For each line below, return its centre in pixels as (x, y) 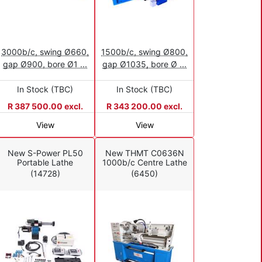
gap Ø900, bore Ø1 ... (45, 64)
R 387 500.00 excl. (45, 106)
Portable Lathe (45, 163)
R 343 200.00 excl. (144, 106)
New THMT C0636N (144, 153)
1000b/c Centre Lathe (144, 163)
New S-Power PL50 (45, 153)
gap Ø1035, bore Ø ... (144, 64)
